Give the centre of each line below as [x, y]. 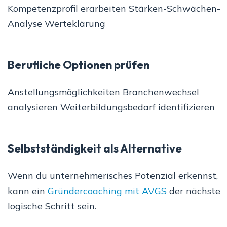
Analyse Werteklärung [56, 24]
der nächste [194, 191]
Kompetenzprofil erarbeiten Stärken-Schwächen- [114, 9]
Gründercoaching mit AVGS [107, 191]
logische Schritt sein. [52, 206]
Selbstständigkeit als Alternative [95, 149]
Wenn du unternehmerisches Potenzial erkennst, [113, 176]
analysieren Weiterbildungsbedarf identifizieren [111, 107]
